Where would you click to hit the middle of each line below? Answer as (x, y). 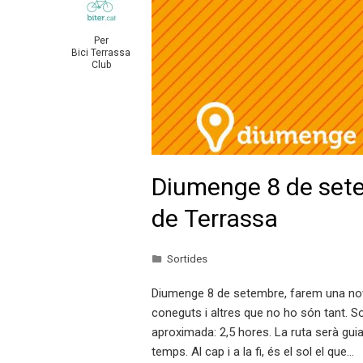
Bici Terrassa (101, 53)
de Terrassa (215, 218)
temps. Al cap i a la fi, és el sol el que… (253, 352)
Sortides (187, 258)
